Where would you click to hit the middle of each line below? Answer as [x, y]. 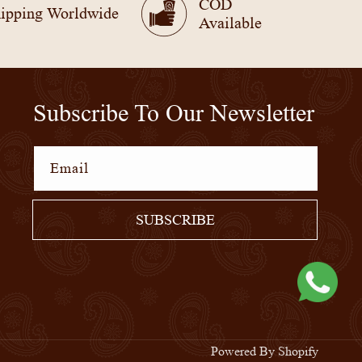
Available [231, 23]
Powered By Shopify [265, 351]
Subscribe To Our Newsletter [173, 114]
